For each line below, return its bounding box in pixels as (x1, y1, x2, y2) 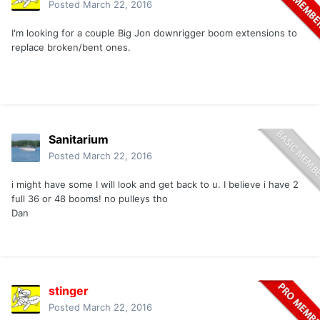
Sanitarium (49, 132, 109, 147)
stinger (49, 284, 89, 299)
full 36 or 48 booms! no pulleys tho (11, 193, 168, 205)
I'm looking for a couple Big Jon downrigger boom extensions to (11, 27, 297, 39)
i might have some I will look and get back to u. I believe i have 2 (11, 179, 299, 191)
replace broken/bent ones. (11, 41, 131, 54)
